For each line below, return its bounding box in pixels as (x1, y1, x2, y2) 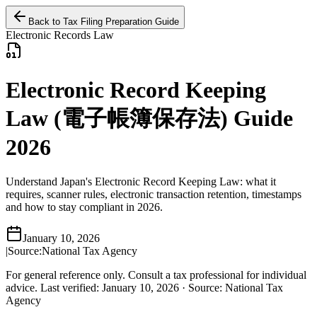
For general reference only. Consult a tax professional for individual (6, 269, 306, 282)
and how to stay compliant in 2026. (6, 201, 163, 214)
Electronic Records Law (6, 29, 114, 42)
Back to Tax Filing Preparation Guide (28, 16, 179, 28)
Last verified (40, 282, 96, 294)
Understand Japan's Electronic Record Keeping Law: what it (6, 175, 276, 188)
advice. (6, 282, 38, 294)
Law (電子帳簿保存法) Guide (6, 105, 293, 131)
